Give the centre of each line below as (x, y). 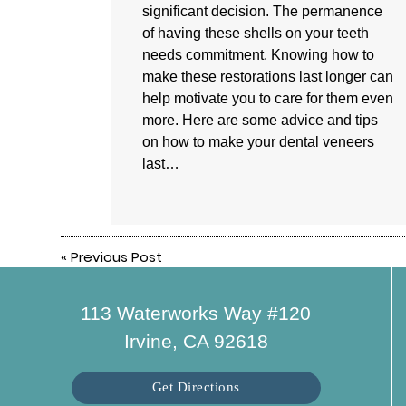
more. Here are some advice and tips (261, 121)
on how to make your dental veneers (259, 142)
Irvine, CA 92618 (196, 341)
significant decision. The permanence (263, 12)
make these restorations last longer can (268, 77)
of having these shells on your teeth (256, 34)
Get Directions (196, 387)
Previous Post (117, 257)
